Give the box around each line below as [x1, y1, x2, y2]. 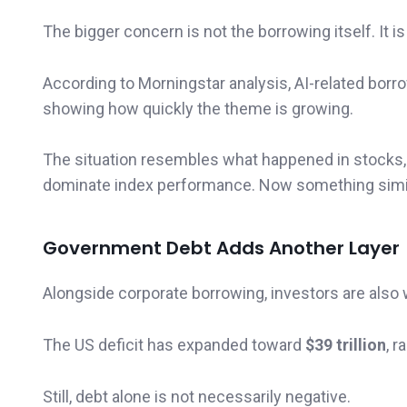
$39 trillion [305, 334, 386, 354]
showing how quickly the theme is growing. [43, 98, 353, 118]
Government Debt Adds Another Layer [43, 235, 400, 262]
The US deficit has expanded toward [43, 334, 305, 354]
